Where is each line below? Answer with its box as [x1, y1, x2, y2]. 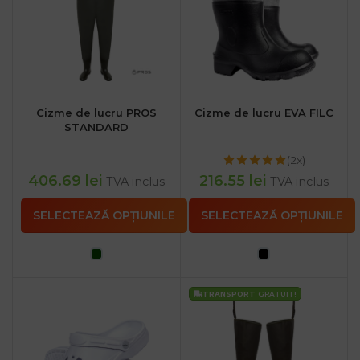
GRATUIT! [257, 289, 297, 299]
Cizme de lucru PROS [35, 106, 157, 120]
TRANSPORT [202, 289, 258, 299]
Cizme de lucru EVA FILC [194, 106, 333, 120]
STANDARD [63, 121, 129, 134]
